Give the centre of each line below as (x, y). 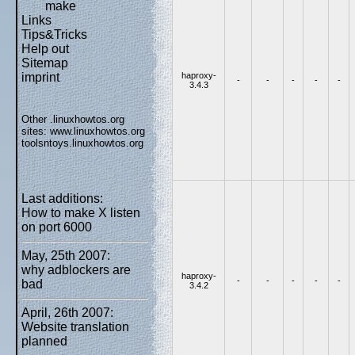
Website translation (75, 327)
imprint (40, 77)
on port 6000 (57, 227)
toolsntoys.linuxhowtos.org (82, 143)
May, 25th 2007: (66, 256)
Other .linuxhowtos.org (73, 119)
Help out (45, 49)
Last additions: (62, 198)
